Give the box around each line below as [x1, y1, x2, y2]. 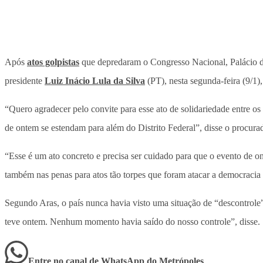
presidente [5, 76, 45, 86]
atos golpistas [27, 57, 79, 68]
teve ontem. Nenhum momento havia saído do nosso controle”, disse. [5, 217, 260, 227]
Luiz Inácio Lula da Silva [45, 76, 145, 86]
